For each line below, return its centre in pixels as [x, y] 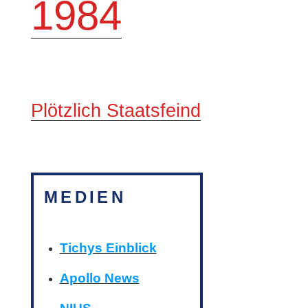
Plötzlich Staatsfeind [116, 111]
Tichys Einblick [108, 248]
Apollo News [99, 278]
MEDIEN [85, 197]
